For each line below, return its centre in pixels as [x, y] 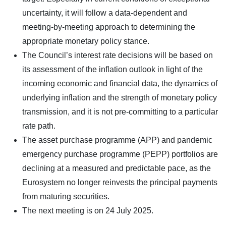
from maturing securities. [66, 196]
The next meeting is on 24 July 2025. [88, 210]
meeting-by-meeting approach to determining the [109, 27]
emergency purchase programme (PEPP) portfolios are [120, 154]
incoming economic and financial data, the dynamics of [120, 83]
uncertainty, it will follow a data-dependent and [105, 13]
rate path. [39, 126]
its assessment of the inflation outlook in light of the [112, 69]
